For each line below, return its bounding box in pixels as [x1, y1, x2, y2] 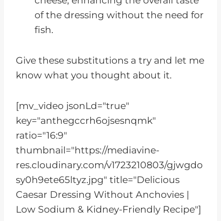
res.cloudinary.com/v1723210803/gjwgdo [16, 159, 203, 171]
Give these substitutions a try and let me [16, 55, 204, 67]
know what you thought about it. [16, 70, 172, 81]
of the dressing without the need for [35, 9, 204, 21]
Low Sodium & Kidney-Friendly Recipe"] [16, 204, 201, 216]
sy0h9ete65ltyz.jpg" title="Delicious [16, 174, 180, 186]
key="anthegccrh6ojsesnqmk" [16, 115, 156, 127]
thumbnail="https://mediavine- [16, 145, 159, 156]
